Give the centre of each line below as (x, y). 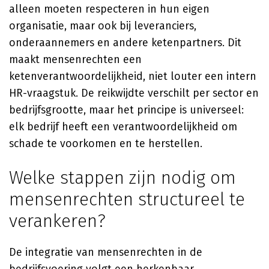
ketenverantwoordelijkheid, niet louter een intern (133, 76)
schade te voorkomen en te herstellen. (106, 144)
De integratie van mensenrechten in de (106, 252)
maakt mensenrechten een (75, 59)
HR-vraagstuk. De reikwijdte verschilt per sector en (134, 93)
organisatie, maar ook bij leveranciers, (103, 26)
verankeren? (57, 221)
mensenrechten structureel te (127, 199)
